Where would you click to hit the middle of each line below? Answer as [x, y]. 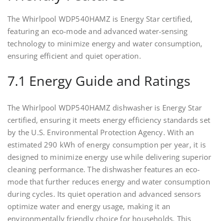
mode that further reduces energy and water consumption [109, 182]
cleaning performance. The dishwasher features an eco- [104, 169]
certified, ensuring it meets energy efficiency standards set [109, 120]
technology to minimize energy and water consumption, [105, 44]
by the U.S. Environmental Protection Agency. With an [101, 132]
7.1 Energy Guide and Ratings [99, 81]
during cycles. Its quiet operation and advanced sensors [104, 194]
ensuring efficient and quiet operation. [74, 56]
